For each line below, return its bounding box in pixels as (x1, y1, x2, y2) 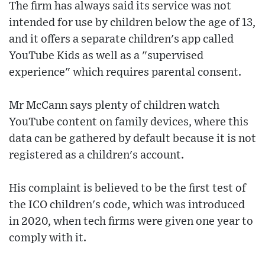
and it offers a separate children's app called (9, 34, 234, 46)
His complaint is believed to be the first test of (9, 183, 246, 195)
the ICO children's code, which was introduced (9, 199, 245, 211)
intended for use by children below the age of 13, (9, 17, 256, 29)
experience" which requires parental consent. (9, 67, 241, 79)
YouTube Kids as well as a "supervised (9, 50, 203, 62)
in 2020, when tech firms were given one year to (9, 216, 253, 228)
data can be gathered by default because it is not (9, 133, 256, 145)
